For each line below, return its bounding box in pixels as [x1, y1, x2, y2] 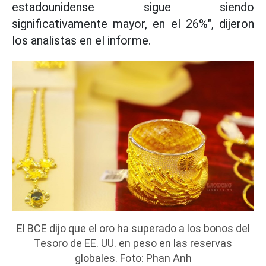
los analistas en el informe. [12, 33, 151, 47]
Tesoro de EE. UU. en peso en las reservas [34, 236, 232, 249]
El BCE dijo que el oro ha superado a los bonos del [16, 221, 250, 235]
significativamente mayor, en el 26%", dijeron [12, 17, 254, 31]
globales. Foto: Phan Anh [74, 251, 192, 264]
